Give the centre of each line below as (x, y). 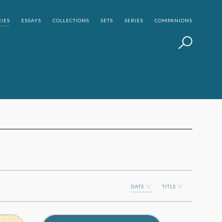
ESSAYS (31, 20)
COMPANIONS (173, 20)
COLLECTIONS (71, 20)
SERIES (134, 20)
